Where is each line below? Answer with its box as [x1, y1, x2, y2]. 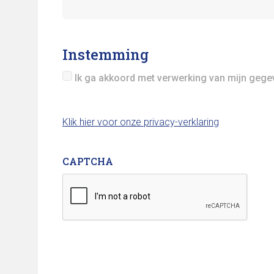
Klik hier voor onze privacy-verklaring [62, 116, 219, 128]
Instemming [62, 45, 149, 64]
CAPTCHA [62, 155, 113, 168]
